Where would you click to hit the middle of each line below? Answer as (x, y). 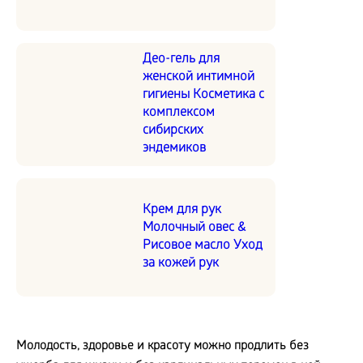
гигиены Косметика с (203, 96)
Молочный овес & (194, 228)
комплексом (179, 113)
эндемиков (174, 149)
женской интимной (199, 78)
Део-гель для (181, 60)
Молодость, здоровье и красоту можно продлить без (162, 347)
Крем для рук (182, 211)
